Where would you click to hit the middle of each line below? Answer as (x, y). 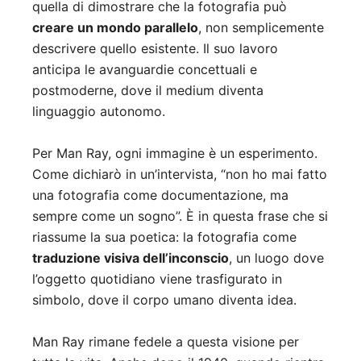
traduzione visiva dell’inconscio (131, 258)
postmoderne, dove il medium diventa (148, 91)
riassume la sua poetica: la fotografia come (164, 237)
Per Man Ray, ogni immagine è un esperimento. (175, 154)
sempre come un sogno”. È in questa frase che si (180, 216)
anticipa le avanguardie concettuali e (145, 70)
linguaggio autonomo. (99, 112)
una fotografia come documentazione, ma (160, 195)
